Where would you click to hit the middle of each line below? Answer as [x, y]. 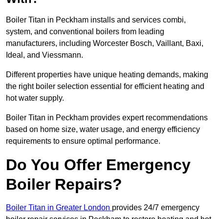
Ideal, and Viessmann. [45, 55]
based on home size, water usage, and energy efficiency [103, 130]
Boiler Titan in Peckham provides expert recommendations [107, 118]
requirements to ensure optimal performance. [83, 141]
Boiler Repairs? [64, 185]
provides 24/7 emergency [156, 208]
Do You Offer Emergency [98, 165]
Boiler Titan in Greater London [59, 208]
